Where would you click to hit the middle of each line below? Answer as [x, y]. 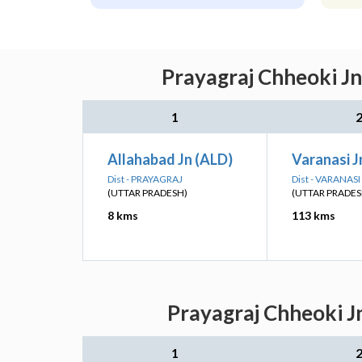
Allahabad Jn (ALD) [170, 159]
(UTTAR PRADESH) [147, 193]
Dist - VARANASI [326, 179]
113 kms [314, 215]
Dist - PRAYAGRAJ [145, 179]
